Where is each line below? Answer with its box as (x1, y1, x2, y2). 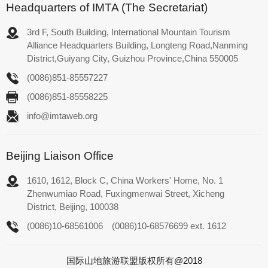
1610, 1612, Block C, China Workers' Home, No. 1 (27, 175, 223, 185)
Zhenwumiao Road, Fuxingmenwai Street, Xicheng (27, 188, 224, 199)
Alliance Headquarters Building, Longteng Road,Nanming (27, 39, 248, 50)
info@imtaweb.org (27, 110, 98, 121)
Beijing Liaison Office (6, 148, 114, 162)
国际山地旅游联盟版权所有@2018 (66, 255, 202, 266)
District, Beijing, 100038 (27, 201, 118, 212)
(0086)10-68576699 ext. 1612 (112, 220, 227, 231)
